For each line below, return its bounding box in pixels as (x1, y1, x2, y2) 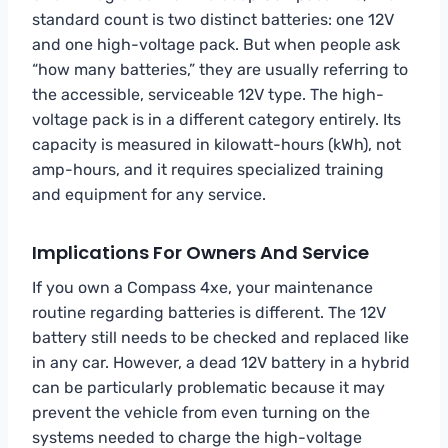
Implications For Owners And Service (32, 239, 369, 265)
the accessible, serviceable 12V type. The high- (32, 84, 384, 104)
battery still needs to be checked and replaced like (32, 327, 409, 347)
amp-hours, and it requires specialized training (32, 159, 384, 179)
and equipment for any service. (32, 184, 266, 204)
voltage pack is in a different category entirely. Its (32, 109, 401, 129)
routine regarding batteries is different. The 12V (32, 302, 386, 322)
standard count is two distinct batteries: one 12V (32, 9, 394, 29)
